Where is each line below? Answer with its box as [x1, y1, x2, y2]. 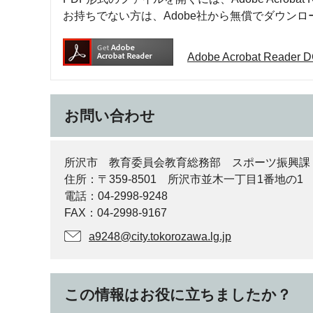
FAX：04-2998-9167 [64, 207, 167, 219]
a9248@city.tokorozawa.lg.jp [89, 231, 231, 242]
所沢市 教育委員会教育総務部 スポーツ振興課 [64, 156, 310, 168]
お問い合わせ [64, 108, 155, 124]
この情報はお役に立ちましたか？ [64, 286, 291, 303]
